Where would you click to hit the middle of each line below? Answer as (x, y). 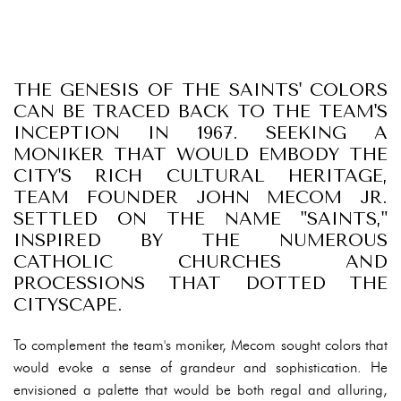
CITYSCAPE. (68, 305)
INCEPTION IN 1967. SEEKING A (200, 133)
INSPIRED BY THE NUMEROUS (200, 240)
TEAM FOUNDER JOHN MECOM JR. (200, 197)
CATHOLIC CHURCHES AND (200, 262)
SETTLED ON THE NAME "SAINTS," (200, 219)
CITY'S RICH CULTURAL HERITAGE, (200, 176)
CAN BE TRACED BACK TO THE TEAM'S (200, 111)
